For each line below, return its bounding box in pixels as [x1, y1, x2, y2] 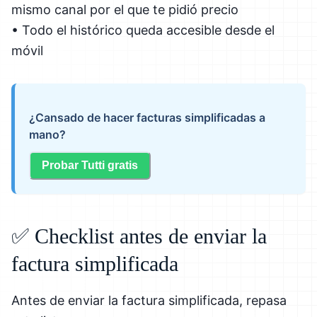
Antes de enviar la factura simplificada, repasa [11, 292, 287, 308]
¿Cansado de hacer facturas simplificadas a [29, 110, 265, 125]
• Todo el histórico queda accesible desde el [11, 22, 275, 38]
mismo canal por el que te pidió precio [11, 1, 238, 17]
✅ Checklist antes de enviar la [11, 224, 267, 248]
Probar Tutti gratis [42, 159, 138, 172]
